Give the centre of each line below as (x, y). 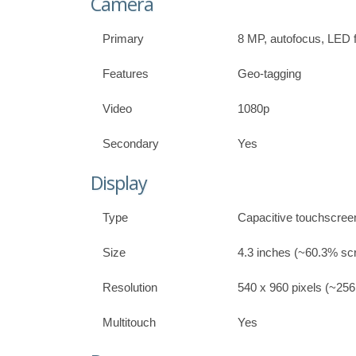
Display (119, 183)
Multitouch (129, 323)
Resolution (130, 288)
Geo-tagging (269, 74)
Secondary (131, 144)
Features (126, 74)
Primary (123, 39)
